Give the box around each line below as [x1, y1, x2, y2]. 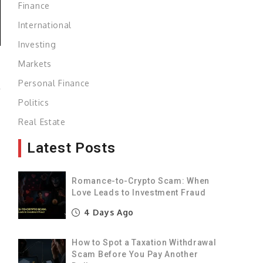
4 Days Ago [81, 207, 134, 217]
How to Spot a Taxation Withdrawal [72, 237, 217, 247]
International [18, 19, 72, 30]
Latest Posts [27, 139, 116, 156]
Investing [18, 39, 56, 49]
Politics [18, 97, 49, 107]
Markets [18, 58, 52, 69]
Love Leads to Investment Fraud [72, 187, 206, 197]
